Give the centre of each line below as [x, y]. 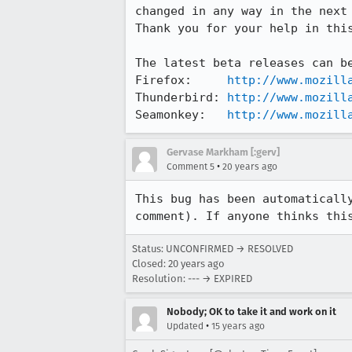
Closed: [150, 264]
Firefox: [181, 80]
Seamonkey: [181, 115]
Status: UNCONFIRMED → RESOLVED [213, 249]
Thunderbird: [181, 97]
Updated [185, 326]
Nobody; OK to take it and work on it [251, 312]
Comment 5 [191, 167]
